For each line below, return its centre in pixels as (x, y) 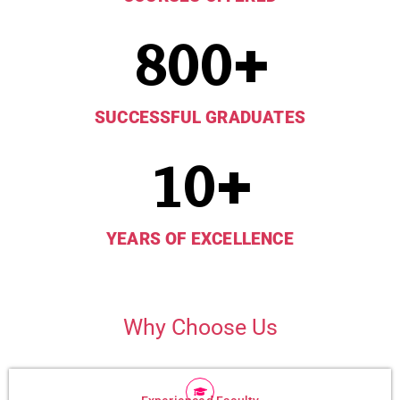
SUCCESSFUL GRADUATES (200, 117)
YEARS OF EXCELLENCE (200, 238)
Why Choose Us (200, 327)
